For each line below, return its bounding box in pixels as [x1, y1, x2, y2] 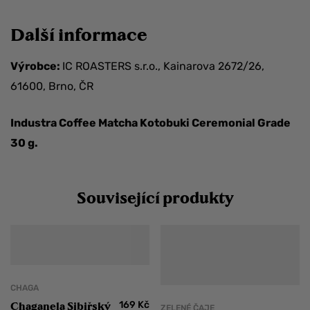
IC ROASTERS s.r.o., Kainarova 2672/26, [62, 59, 264, 73]
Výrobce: [10, 59, 62, 73]
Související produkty [76, 188, 234, 206]
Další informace [10, 23, 147, 44]
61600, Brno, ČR [10, 79, 93, 93]
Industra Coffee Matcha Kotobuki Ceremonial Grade [10, 116, 291, 129]
